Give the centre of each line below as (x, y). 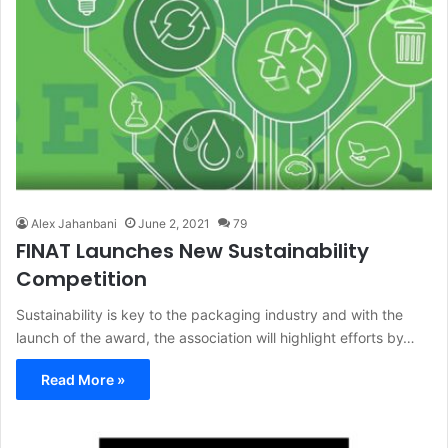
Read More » (83, 379)
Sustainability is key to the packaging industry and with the (209, 314)
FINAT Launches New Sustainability (192, 250)
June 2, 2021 (174, 223)
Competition (81, 278)
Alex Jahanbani (74, 223)
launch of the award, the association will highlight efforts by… (215, 337)
